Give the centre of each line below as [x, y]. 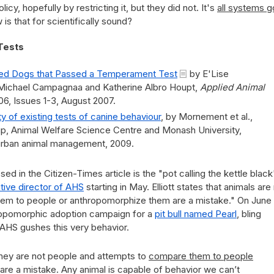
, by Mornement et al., [207, 117]
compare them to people [201, 256]
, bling [249, 214]
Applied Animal [232, 87]
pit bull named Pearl [196, 214]
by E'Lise [208, 74]
